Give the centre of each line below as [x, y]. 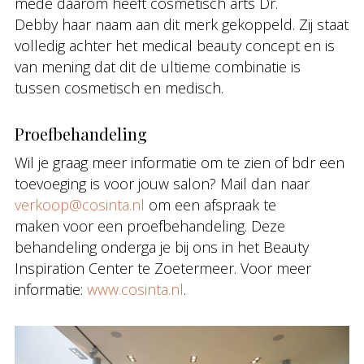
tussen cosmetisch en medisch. [119, 88]
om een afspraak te [210, 205]
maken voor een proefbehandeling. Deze [150, 226]
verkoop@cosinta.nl [80, 205]
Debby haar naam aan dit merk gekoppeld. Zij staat [182, 24]
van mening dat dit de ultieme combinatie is [158, 67]
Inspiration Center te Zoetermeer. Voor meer [163, 268]
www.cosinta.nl [135, 289]
